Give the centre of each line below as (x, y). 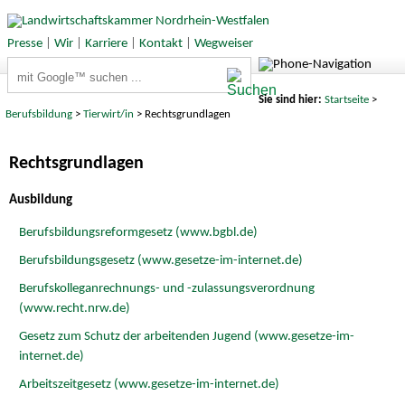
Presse (24, 43)
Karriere (106, 43)
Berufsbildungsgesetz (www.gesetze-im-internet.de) (160, 260)
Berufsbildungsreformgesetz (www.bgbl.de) (138, 232)
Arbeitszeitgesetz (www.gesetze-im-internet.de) (149, 385)
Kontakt (160, 43)
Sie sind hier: (291, 99)
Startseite (346, 99)
